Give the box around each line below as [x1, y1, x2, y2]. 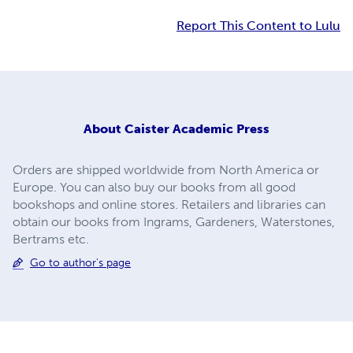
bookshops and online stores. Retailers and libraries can [13, 196, 325, 212]
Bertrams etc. [13, 231, 89, 247]
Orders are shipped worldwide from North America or [13, 162, 319, 177]
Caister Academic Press [124, 121, 269, 136]
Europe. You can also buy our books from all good [13, 179, 295, 195]
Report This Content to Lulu [176, 18, 340, 34]
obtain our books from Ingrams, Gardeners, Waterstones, [13, 214, 335, 229]
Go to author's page [30, 255, 131, 269]
